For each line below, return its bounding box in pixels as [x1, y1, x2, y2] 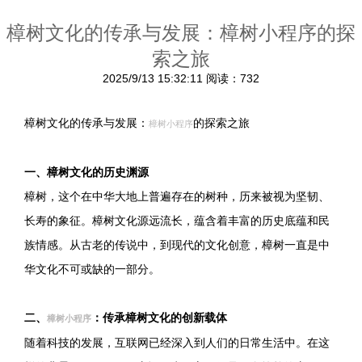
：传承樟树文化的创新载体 [91, 311, 227, 324]
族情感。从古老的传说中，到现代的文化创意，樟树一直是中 [24, 238, 330, 251]
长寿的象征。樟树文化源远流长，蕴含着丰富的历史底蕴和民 [24, 214, 330, 227]
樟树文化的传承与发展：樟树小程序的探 [6, 22, 356, 44]
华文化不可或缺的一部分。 [24, 263, 160, 276]
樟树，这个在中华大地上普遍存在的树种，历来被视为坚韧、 [24, 190, 330, 203]
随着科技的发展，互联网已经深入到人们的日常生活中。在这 [24, 336, 330, 349]
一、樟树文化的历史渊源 [24, 166, 149, 179]
